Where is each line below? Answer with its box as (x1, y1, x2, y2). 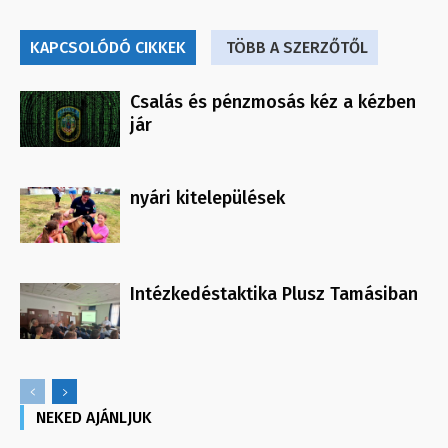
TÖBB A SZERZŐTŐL (226, 37, 368, 57)
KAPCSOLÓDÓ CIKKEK (30, 37, 186, 57)
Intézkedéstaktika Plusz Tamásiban (130, 282, 418, 305)
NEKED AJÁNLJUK (36, 407, 152, 427)
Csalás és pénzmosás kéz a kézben (130, 90, 416, 113)
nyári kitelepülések (130, 186, 285, 209)
